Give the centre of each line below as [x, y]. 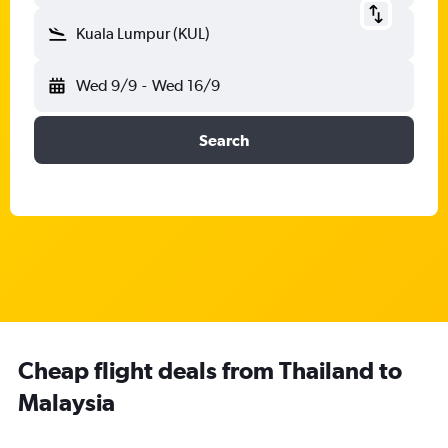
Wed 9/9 [106, 85]
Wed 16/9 [185, 85]
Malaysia [66, 402]
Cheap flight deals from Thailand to [210, 370]
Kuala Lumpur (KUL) [143, 33]
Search [224, 140]
